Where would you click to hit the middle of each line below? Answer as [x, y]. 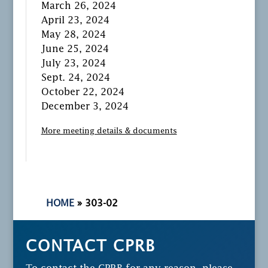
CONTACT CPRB [90, 247]
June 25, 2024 [75, 49]
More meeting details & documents [109, 131]
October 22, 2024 [83, 92]
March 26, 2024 [78, 6]
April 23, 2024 [75, 21]
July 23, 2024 [73, 64]
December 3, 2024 [85, 107]
